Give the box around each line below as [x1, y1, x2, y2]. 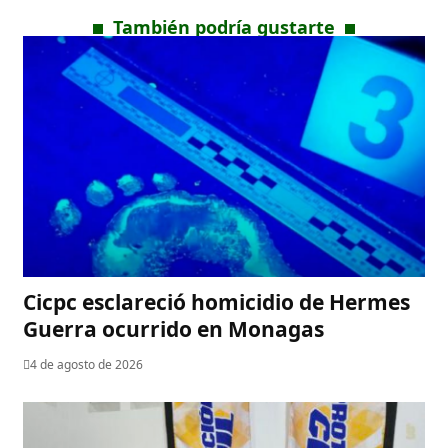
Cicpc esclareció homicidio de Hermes [23, 287, 411, 316]
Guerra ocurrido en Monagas [23, 314, 325, 343]
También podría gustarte [113, 14, 335, 39]
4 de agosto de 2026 [30, 355, 144, 373]
